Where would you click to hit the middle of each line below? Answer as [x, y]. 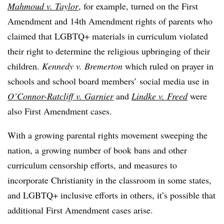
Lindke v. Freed [159, 96]
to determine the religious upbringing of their [128, 51]
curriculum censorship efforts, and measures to [92, 165]
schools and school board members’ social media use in [108, 81]
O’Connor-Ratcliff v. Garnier [60, 96]
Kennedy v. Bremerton [83, 66]
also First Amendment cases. [61, 111]
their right [27, 51]
